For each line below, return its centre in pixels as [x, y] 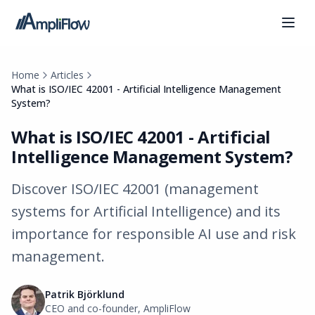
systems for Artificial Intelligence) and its [146, 211]
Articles [67, 75]
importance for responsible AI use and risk [154, 234]
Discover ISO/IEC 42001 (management [135, 189]
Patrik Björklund [85, 294]
